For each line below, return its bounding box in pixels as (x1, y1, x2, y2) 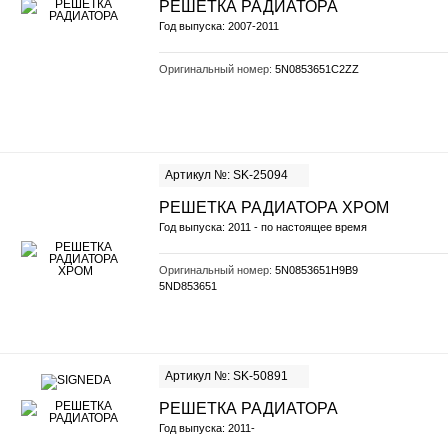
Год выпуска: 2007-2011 (159, 20, 279, 32)
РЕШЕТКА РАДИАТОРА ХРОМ (159, 199, 389, 216)
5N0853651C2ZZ (275, 63, 359, 75)
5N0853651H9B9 (275, 264, 358, 276)
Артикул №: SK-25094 (165, 168, 288, 182)
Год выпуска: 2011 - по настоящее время (159, 221, 367, 233)
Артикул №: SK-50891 (165, 369, 288, 383)
